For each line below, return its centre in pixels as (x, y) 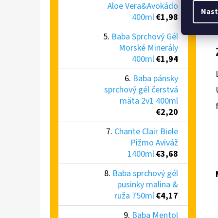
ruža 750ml (134, 196)
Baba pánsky (155, 78)
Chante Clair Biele (146, 131)
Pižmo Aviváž (154, 143)
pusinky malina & (148, 184)
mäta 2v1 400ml (149, 101)
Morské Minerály (148, 48)
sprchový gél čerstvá (141, 90)
